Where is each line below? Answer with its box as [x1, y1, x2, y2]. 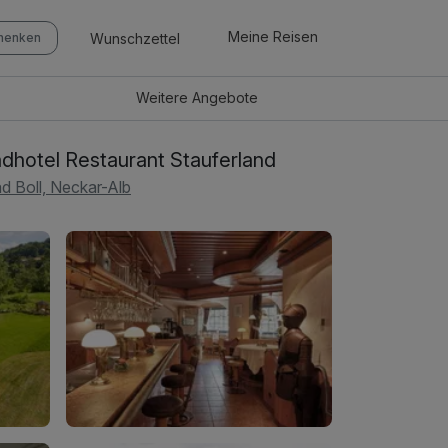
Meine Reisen [228, 28, 318, 46]
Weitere [136, 89, 193, 107]
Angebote [192, 89, 259, 107]
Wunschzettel [90, 29, 180, 47]
